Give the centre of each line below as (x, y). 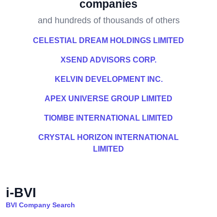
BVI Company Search (40, 205)
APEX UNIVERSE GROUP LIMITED (108, 99)
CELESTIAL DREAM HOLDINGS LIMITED (108, 40)
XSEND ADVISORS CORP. (108, 60)
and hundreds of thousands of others (108, 20)
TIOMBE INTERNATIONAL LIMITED (108, 118)
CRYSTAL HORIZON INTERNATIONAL (108, 137)
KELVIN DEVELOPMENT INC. (108, 79)
